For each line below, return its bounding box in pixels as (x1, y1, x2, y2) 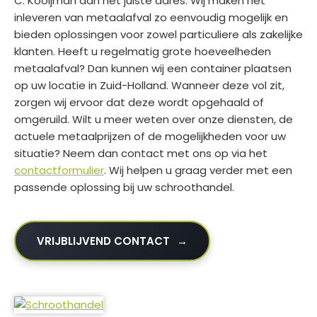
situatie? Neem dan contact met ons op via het (14, 146, 267, 161)
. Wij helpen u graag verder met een (104, 163, 292, 178)
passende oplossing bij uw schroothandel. (14, 180, 234, 195)
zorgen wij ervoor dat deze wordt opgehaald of (14, 95, 264, 110)
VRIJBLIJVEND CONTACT (37, 234, 170, 249)
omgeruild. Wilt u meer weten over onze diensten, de (14, 112, 293, 127)
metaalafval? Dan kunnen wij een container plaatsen (14, 61, 292, 76)
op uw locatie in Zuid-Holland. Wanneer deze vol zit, (14, 78, 284, 93)
